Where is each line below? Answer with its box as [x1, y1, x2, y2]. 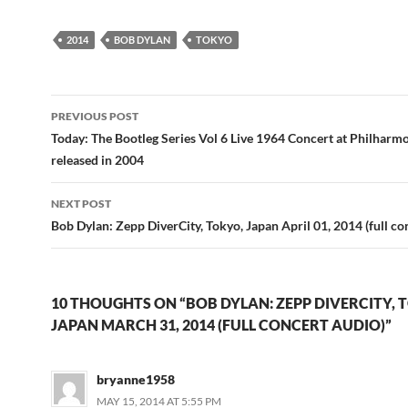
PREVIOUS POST [51, 109, 138, 123]
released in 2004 [51, 152, 144, 168]
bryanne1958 [97, 372, 175, 387]
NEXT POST [51, 197, 111, 210]
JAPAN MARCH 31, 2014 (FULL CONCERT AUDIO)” [51, 316, 392, 333]
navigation [50, 127, 163, 156]
